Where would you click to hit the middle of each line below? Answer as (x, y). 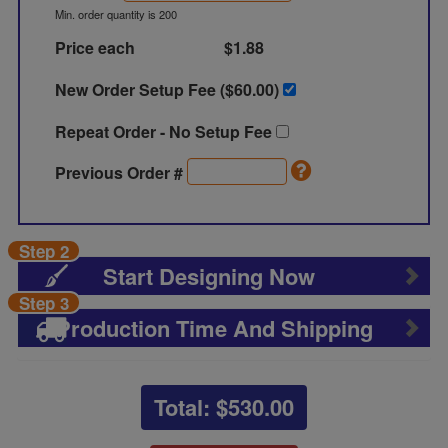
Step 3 (43, 303)
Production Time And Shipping (215, 328)
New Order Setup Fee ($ (145, 89)
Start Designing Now (209, 276)
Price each (95, 47)
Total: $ (190, 407)
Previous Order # (121, 172)
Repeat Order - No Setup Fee (166, 131)
